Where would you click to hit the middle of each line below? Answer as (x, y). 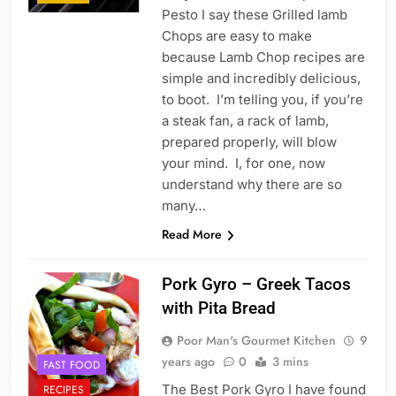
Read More (191, 235)
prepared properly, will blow (249, 142)
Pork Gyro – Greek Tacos (256, 285)
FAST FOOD (72, 365)
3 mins (290, 362)
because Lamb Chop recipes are (263, 57)
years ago (188, 362)
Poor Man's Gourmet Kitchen (256, 341)
